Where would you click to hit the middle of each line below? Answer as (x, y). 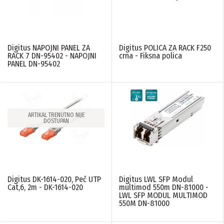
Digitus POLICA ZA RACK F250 (165, 48)
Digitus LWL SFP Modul (156, 179)
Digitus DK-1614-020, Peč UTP (54, 179)
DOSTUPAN (56, 121)
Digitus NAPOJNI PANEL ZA (49, 48)
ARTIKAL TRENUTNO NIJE (56, 115)
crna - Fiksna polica (150, 56)
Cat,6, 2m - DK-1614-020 (45, 187)
